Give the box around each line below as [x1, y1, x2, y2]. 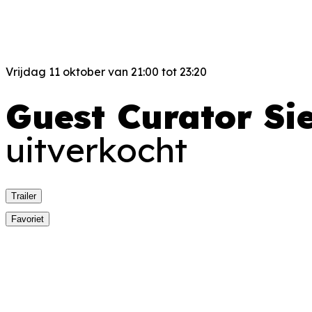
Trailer [11, 191, 36, 202]
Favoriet [11, 214, 44, 225]
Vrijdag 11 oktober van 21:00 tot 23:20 [6, 65, 207, 79]
